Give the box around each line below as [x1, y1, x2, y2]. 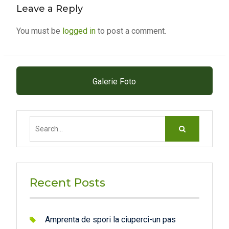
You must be [16, 26, 62, 36]
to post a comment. [95, 26, 166, 36]
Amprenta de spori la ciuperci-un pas [44, 215, 176, 225]
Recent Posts [29, 176, 105, 190]
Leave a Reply [16, 3, 83, 15]
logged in [62, 26, 96, 36]
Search [200, 118, 225, 128]
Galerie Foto [93, 77, 136, 87]
